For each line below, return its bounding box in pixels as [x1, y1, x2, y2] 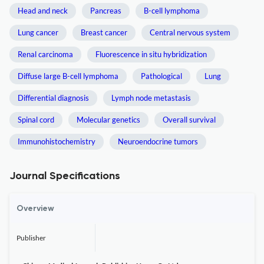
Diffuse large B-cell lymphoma [18, 71, 118, 81]
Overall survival [163, 115, 216, 124]
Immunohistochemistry [18, 137, 95, 146]
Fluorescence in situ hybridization [95, 49, 207, 59]
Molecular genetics [77, 115, 140, 124]
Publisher [16, 233, 46, 242]
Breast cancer [81, 28, 127, 37]
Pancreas [90, 6, 121, 15]
